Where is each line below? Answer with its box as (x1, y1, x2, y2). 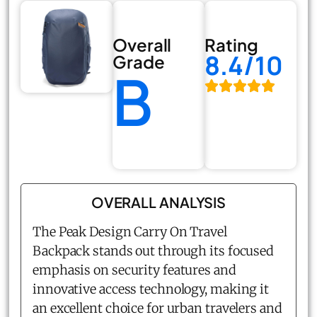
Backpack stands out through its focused (33, 242, 275, 259)
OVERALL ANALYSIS (91, 192, 226, 211)
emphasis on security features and (33, 261, 236, 278)
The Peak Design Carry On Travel (33, 223, 227, 240)
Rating (204, 33, 258, 55)
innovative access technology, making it (33, 280, 270, 297)
